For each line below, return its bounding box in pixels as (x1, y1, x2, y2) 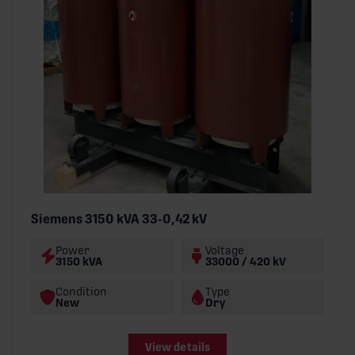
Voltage (205, 243, 244, 257)
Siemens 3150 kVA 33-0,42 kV (31, 211, 207, 227)
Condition (55, 284, 107, 298)
